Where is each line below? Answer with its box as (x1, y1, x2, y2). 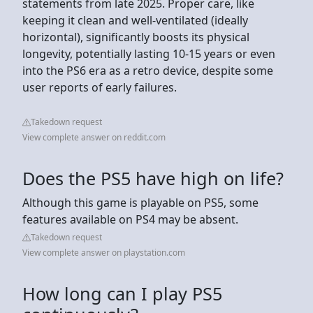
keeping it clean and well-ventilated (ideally (22, 12, 248, 28)
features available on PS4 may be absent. (22, 211, 238, 227)
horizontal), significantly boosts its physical (22, 29, 249, 45)
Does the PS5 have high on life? (22, 166, 284, 190)
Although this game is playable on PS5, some (22, 194, 259, 210)
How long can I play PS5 (22, 281, 222, 305)
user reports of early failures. (22, 79, 177, 95)
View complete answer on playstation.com (22, 246, 185, 259)
